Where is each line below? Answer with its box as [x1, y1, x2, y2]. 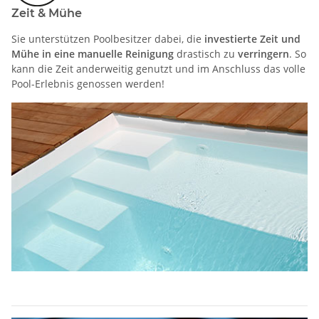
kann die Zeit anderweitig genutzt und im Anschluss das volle [11, 61, 305, 75]
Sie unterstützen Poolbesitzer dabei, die [11, 31, 204, 46]
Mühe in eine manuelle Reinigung [11, 46, 174, 61]
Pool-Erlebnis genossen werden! [11, 76, 164, 90]
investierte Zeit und [204, 31, 300, 46]
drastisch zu [174, 46, 238, 61]
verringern [238, 46, 289, 61]
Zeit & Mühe [11, 6, 82, 20]
